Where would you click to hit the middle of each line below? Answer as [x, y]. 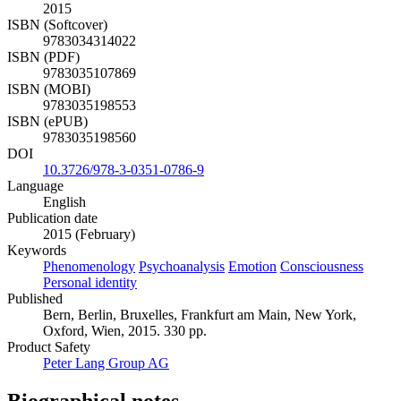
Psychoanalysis [182, 266]
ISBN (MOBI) [49, 89]
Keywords [37, 250]
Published [35, 298]
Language [35, 185]
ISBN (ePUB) [47, 121]
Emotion [252, 266]
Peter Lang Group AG [106, 363]
